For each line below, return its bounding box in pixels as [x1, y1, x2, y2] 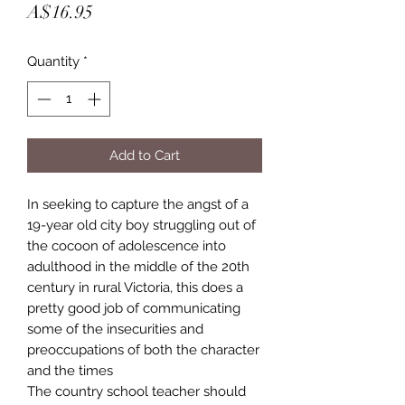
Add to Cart [109, 146, 180, 164]
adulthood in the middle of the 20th [27, 258, 250, 275]
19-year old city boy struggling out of [27, 216, 256, 233]
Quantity [27, 53, 80, 70]
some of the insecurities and [27, 320, 203, 337]
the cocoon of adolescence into [27, 237, 226, 254]
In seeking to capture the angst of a [27, 195, 249, 212]
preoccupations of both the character [27, 341, 259, 358]
